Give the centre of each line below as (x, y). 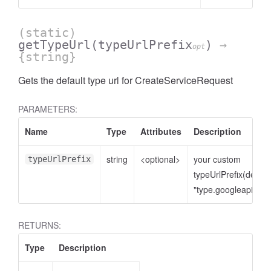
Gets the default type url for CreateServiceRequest (126, 80)
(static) (47, 33)
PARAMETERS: (48, 109)
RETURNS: (40, 225)
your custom (217, 159)
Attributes (161, 131)
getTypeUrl (54, 45)
